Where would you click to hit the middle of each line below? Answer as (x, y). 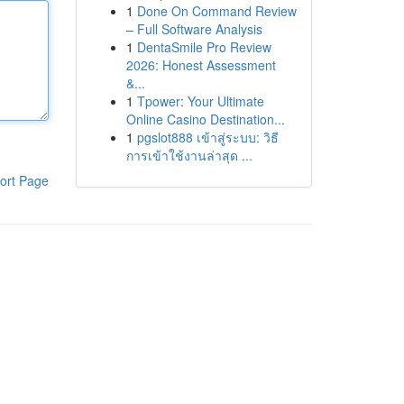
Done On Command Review (216, 11)
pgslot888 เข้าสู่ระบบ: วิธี (207, 137)
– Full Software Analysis (194, 29)
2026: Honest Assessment (201, 65)
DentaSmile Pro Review (204, 47)
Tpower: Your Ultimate (200, 101)
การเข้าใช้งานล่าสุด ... (189, 155)
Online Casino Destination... (205, 119)
